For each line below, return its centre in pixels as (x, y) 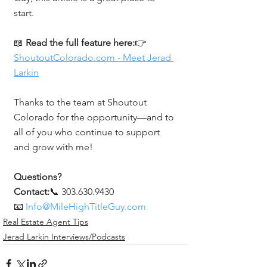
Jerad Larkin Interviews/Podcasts (64, 236)
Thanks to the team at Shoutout (81, 102)
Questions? (39, 176)
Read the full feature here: (80, 42)
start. (24, 13)
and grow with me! (53, 147)
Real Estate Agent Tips (46, 221)
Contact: (32, 191)
